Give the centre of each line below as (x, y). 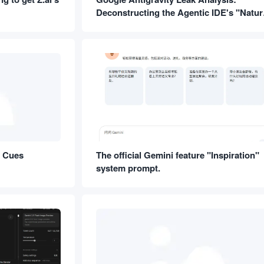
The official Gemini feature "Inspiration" (178, 155)
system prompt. (128, 168)
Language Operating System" (157, 25)
